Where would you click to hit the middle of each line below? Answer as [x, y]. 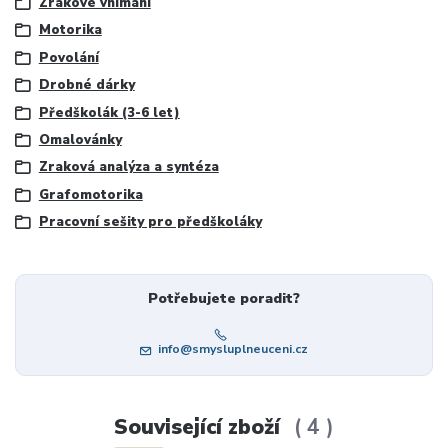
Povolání [68, 57]
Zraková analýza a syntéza [128, 167]
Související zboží [199, 427]
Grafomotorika [90, 194]
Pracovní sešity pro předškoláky [150, 222]
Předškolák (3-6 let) [109, 112]
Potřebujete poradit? [223, 298]
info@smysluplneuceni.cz [232, 349]
